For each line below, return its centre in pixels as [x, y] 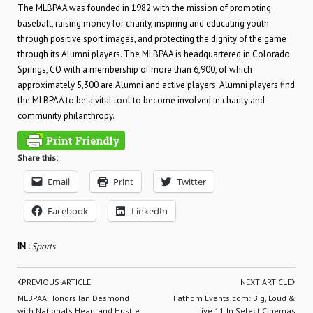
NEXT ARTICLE [266, 282]
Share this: [38, 158]
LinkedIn [150, 211]
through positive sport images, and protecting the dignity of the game [152, 39]
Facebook [68, 211]
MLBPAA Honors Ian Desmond [73, 298]
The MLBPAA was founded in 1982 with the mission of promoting [144, 8]
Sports [43, 246]
